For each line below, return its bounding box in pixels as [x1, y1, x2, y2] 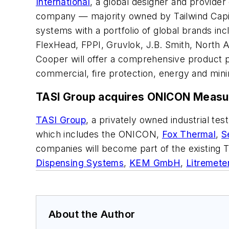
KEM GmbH [129, 157, 181, 169]
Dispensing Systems [36, 157, 124, 169]
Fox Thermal [162, 129, 216, 140]
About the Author [49, 208, 135, 221]
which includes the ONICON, [36, 129, 162, 140]
